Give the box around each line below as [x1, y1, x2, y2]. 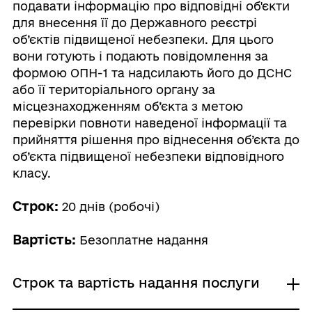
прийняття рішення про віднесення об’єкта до [12, 133, 299, 146]
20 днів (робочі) [58, 200, 159, 213]
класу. [12, 166, 51, 180]
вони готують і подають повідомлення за [12, 49, 268, 63]
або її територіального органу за [12, 83, 215, 96]
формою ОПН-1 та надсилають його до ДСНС [12, 66, 292, 79]
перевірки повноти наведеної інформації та [12, 116, 287, 130]
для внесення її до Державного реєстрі [12, 16, 257, 29]
